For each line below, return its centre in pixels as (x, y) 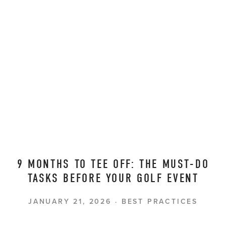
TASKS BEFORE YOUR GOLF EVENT (113, 178)
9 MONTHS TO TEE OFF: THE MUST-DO (113, 164)
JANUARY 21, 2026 (70, 201)
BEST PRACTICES (159, 201)
